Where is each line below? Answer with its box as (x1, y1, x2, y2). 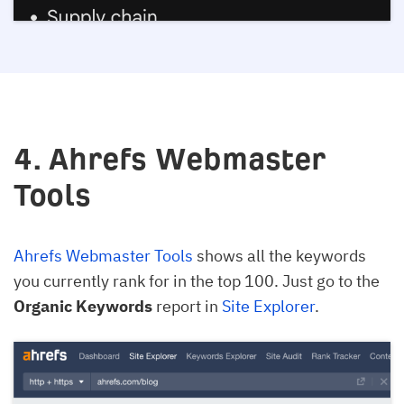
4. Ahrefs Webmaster (14, 142, 325, 176)
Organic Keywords (14, 295, 152, 317)
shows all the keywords (193, 244, 366, 266)
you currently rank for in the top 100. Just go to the (14, 270, 380, 291)
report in (152, 295, 222, 317)
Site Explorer (222, 295, 315, 317)
